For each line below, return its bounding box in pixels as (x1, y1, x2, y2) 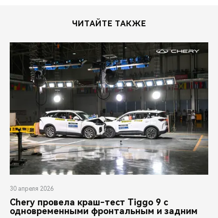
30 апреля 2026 (10, 185, 54, 193)
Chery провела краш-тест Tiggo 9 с (10, 197, 168, 208)
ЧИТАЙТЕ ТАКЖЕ (72, 19, 146, 28)
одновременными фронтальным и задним (10, 206, 198, 217)
